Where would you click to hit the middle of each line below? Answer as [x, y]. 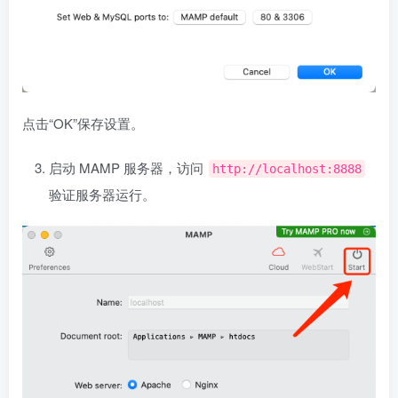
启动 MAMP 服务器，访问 [128, 167]
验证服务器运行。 [102, 194]
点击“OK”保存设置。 [83, 123]
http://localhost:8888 [287, 168]
